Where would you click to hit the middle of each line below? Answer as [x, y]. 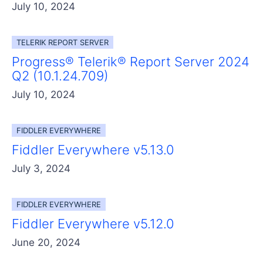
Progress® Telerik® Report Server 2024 [131, 61]
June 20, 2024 [46, 242]
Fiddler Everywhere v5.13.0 [93, 149]
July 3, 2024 [41, 168]
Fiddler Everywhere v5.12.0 [93, 223]
